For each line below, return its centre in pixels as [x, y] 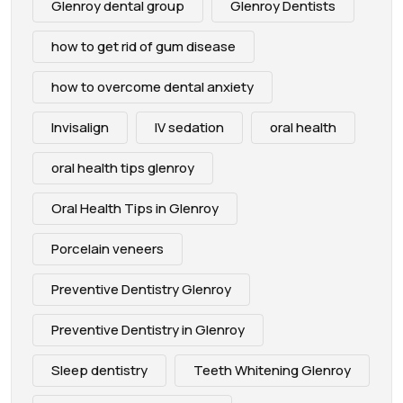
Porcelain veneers [107, 248]
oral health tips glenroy [123, 167]
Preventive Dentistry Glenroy [141, 289]
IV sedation [189, 127]
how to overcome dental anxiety [152, 86]
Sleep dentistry [99, 370]
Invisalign [80, 127]
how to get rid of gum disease [143, 46]
